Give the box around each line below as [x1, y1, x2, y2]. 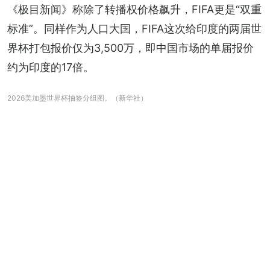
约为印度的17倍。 [7, 60, 94, 74]
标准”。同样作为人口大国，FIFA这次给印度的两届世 [7, 22, 262, 35]
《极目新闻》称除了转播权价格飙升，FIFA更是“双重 [7, 2, 262, 16]
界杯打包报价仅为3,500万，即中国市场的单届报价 [7, 41, 254, 54]
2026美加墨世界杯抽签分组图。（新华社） [7, 93, 148, 102]
